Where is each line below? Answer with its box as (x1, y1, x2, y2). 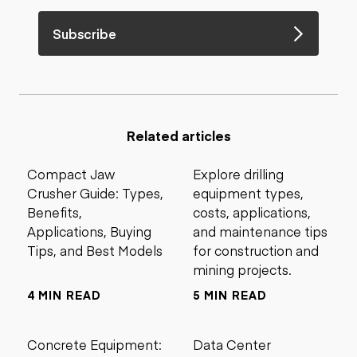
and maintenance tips (193, 222, 328, 240)
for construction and (193, 241, 319, 259)
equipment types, (193, 184, 304, 202)
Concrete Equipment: (27, 335, 162, 353)
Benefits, (27, 203, 82, 221)
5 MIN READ (193, 287, 267, 303)
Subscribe (53, 25, 116, 42)
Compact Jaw (27, 165, 115, 182)
